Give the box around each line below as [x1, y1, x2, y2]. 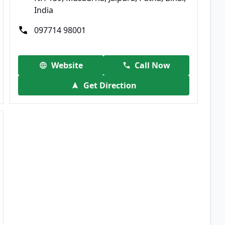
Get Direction [83, 79, 137, 91]
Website [51, 59, 83, 71]
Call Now [135, 59, 171, 71]
